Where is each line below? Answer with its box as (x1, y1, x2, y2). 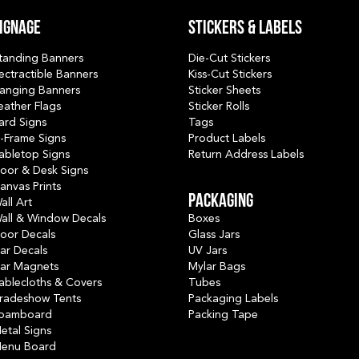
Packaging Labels (188, 292, 278, 305)
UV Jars (188, 244, 227, 256)
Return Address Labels (188, 148, 304, 160)
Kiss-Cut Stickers (188, 68, 272, 80)
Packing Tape (188, 309, 258, 321)
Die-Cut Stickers (188, 52, 270, 64)
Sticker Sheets (188, 84, 260, 96)
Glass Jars (188, 228, 240, 240)
